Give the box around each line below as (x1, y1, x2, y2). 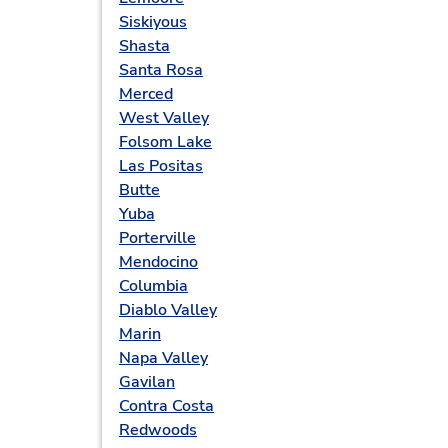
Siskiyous (119, 11, 187, 33)
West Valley (119, 107, 209, 129)
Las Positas (119, 155, 203, 177)
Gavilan (119, 371, 175, 393)
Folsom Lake (119, 131, 212, 153)
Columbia (119, 275, 188, 297)
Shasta (119, 35, 170, 57)
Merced (119, 83, 173, 105)
